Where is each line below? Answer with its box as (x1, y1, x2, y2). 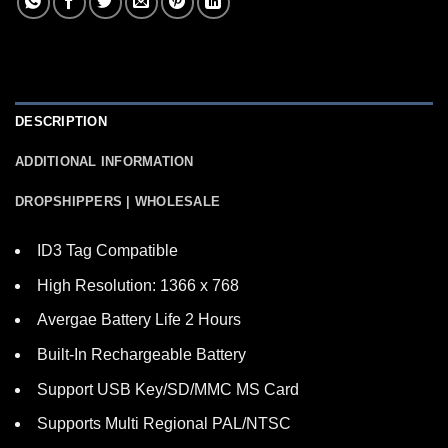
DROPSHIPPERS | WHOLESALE (15, 194, 221, 210)
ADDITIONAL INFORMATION (15, 154, 194, 170)
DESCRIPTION (15, 114, 107, 130)
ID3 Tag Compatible (37, 242, 178, 260)
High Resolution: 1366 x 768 (37, 276, 239, 294)
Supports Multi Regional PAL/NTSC (37, 415, 291, 433)
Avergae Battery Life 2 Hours (37, 311, 241, 329)
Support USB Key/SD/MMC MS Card (37, 380, 299, 398)
